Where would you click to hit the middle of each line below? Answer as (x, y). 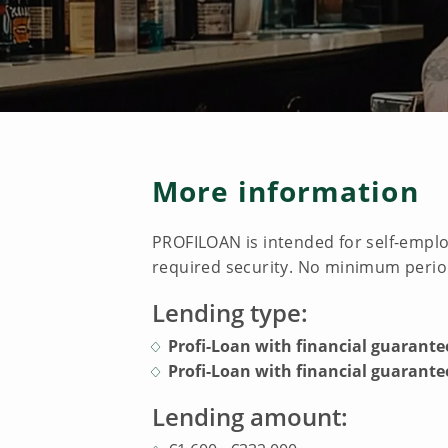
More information (285, 191)
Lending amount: (250, 416)
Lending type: (230, 312)
